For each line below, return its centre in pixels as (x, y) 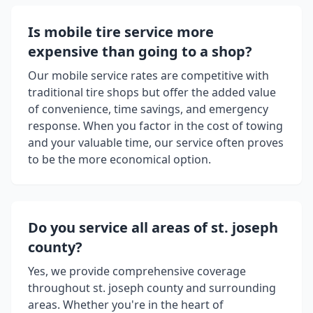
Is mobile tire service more (121, 32)
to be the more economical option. (119, 160)
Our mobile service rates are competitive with (148, 76)
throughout (60, 288)
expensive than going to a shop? (140, 52)
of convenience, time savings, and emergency (148, 109)
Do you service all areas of (119, 228)
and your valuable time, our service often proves (156, 143)
